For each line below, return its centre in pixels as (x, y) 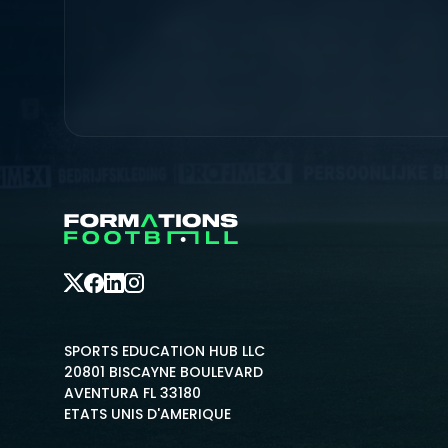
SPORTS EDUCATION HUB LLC (164, 351)
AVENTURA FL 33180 (132, 393)
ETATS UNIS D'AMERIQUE (147, 414)
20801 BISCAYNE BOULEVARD (163, 372)
